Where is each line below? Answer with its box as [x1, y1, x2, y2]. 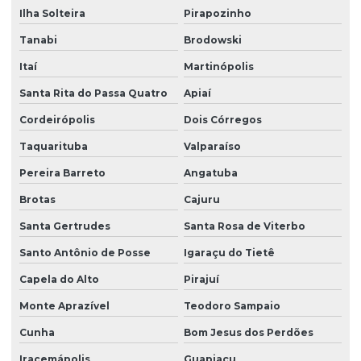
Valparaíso [183, 139, 241, 152]
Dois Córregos [183, 113, 262, 126]
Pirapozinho [183, 6, 251, 19]
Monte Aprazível [19, 299, 110, 312]
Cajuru [183, 193, 220, 205]
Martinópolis [183, 60, 254, 73]
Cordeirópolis [19, 113, 95, 126]
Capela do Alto [19, 272, 99, 285]
